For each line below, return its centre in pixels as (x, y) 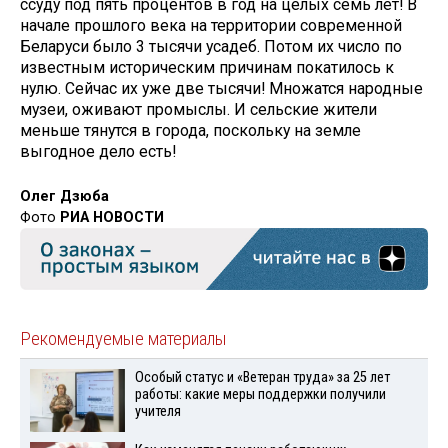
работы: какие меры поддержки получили (260, 395)
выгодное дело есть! (98, 152)
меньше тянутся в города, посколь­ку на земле (190, 131)
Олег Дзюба (64, 196)
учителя (157, 412)
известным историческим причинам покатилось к (207, 68)
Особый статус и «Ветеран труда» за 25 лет (262, 378)
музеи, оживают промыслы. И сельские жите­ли (198, 110)
